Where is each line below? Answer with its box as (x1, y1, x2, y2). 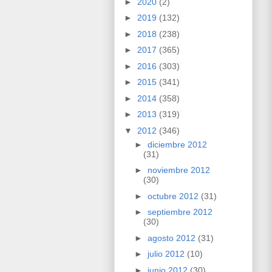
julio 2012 (147, 249, 187, 259)
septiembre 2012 (147, 207, 212, 217)
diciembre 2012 (147, 139, 207, 149)
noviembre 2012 (147, 165, 210, 175)
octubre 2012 (147, 191, 201, 201)
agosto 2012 (147, 233, 198, 243)
